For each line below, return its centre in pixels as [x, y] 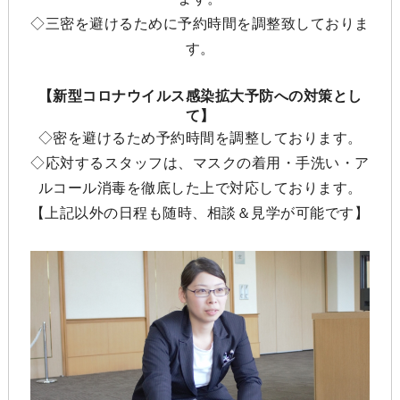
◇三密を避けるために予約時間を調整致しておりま [200, 23]
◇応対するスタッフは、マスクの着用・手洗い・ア [200, 162]
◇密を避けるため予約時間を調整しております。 [200, 137]
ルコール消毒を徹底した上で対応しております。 [200, 187]
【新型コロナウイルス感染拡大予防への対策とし [200, 96]
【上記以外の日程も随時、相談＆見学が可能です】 [200, 212]
